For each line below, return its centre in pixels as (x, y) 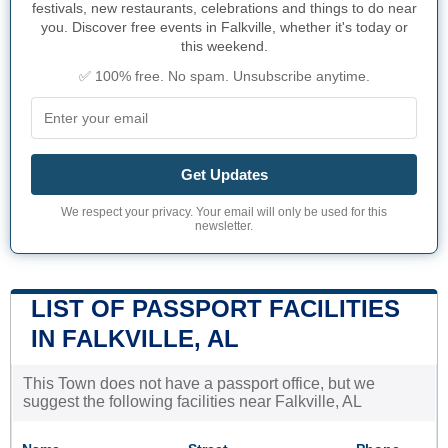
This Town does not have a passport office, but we (199, 383)
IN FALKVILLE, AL (135, 338)
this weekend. (224, 45)
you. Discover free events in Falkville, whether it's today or (224, 26)
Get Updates (224, 174)
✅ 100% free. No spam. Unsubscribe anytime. (224, 75)
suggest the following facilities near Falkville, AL (192, 401)
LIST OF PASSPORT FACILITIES (215, 308)
